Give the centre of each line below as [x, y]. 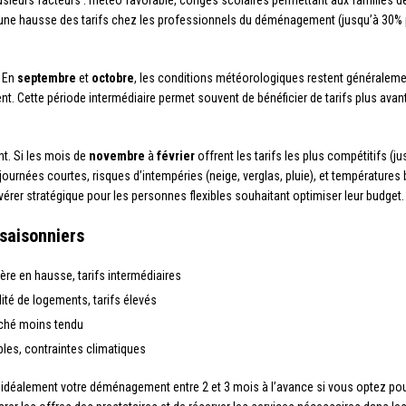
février [176, 156]
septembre [47, 78]
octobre [113, 78]
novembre [117, 156]
